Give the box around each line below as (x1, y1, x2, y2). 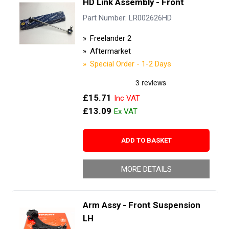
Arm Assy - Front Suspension (82, 199, 200, 210)
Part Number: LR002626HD (82, 13, 172, 23)
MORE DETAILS (121, 164, 172, 174)
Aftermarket (89, 46, 131, 56)
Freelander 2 (89, 33, 131, 43)
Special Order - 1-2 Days (89, 59, 171, 68)
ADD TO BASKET (121, 136, 172, 144)
